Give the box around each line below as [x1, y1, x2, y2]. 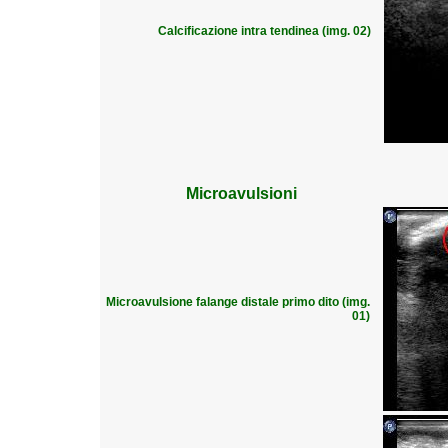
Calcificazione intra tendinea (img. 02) [158, 24, 371, 38]
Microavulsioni [185, 185, 297, 202]
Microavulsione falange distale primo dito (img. [106, 295, 370, 309]
